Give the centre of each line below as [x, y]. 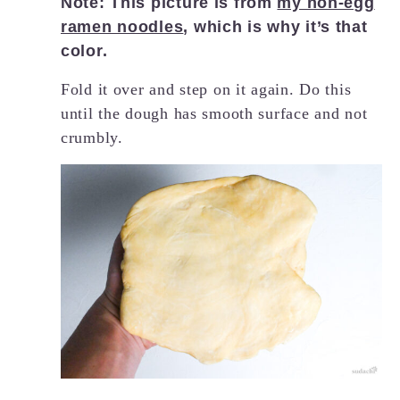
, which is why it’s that [275, 26]
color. [84, 50]
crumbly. [92, 137]
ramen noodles [122, 26]
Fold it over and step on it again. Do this [206, 89]
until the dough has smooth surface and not [214, 113]
